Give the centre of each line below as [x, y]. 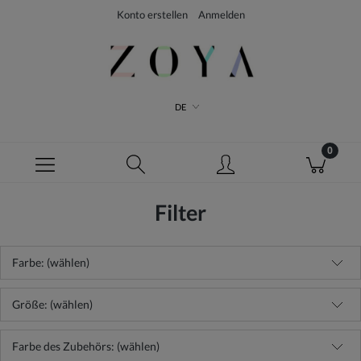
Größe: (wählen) [52, 304]
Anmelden [221, 15]
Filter [180, 212]
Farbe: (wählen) [51, 262]
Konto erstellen [152, 15]
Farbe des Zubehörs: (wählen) [86, 346]
